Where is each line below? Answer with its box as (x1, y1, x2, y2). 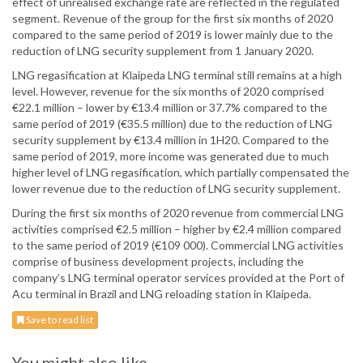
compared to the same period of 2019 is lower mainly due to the (12, 28, 333, 42)
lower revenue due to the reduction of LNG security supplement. (12, 181, 340, 196)
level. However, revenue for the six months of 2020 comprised (12, 84, 324, 99)
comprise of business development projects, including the (12, 254, 304, 269)
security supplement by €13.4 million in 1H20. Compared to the (12, 133, 329, 147)
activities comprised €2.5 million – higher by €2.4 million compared (12, 222, 341, 237)
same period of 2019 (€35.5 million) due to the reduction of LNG (12, 117, 332, 131)
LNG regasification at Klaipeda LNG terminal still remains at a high (12, 68, 342, 83)
